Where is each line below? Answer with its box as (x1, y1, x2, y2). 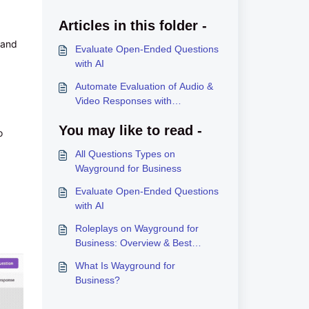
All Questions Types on (74, 148, 175, 159)
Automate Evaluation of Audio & (74, 81, 213, 92)
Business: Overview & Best (74, 237, 192, 248)
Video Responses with (74, 95, 172, 106)
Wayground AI (74, 110, 137, 121)
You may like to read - (58, 123, 202, 138)
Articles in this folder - (58, 18, 207, 33)
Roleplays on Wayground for (74, 223, 199, 234)
